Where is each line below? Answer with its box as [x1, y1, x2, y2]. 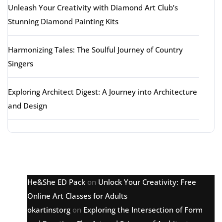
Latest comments [7, 144, 144, 165]
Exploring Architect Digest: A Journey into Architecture [8, 87, 197, 97]
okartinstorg [27, 205, 70, 215]
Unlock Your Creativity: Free [98, 177, 196, 187]
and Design [8, 101, 47, 111]
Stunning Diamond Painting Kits [8, 16, 118, 26]
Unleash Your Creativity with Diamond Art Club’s [8, 2, 178, 12]
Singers [8, 58, 33, 68]
